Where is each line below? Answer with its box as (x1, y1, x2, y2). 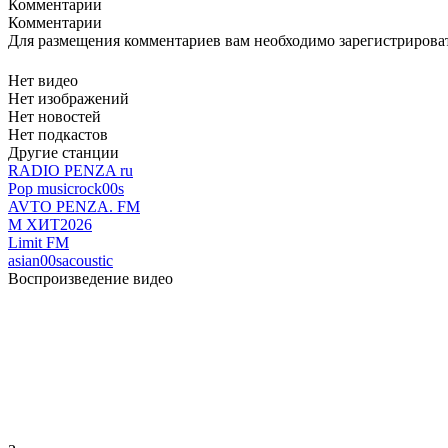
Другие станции (8, 144, 119, 162)
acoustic (62, 252, 113, 270)
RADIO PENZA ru (8, 162, 133, 180)
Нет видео (8, 72, 78, 90)
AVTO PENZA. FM (8, 198, 140, 216)
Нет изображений (8, 90, 129, 108)
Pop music (8, 180, 74, 198)
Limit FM (8, 234, 69, 252)
